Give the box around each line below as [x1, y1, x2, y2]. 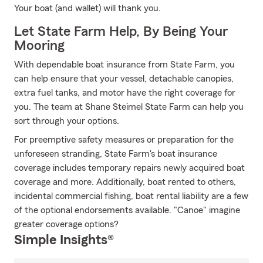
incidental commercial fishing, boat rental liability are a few [14, 191, 248, 201]
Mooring [14, 39, 65, 53]
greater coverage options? [14, 220, 119, 229]
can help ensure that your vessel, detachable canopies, [14, 74, 234, 83]
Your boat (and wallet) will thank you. [14, 4, 161, 13]
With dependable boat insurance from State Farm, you [14, 60, 235, 69]
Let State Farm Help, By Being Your [14, 25, 228, 39]
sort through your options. [14, 116, 119, 126]
